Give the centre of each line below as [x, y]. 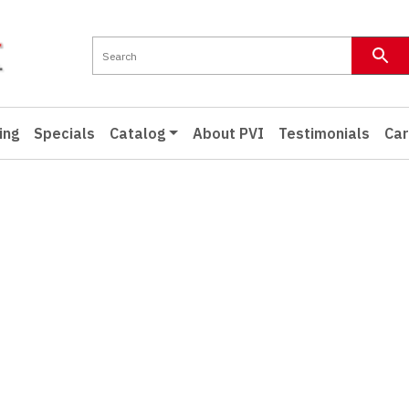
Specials [64, 133]
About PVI [228, 133]
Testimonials [324, 133]
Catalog [137, 133]
